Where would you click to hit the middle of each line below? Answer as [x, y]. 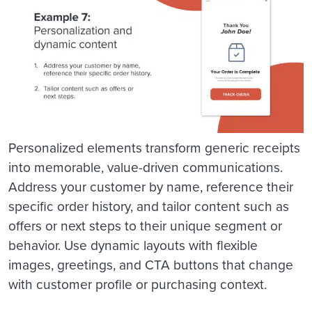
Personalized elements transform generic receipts [154, 148]
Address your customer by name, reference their [151, 187]
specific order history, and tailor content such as [149, 207]
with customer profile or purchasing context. [139, 285]
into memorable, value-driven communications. [146, 168]
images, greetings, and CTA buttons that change [151, 265]
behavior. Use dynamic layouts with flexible [133, 246]
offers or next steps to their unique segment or [145, 226]
